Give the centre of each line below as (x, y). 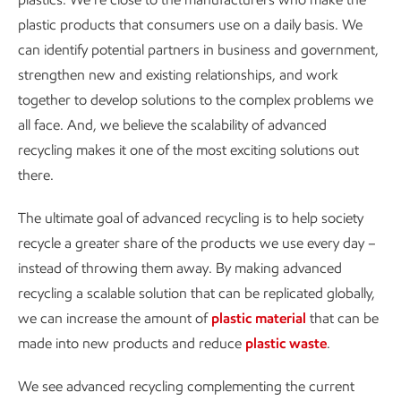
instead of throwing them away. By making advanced (180, 269)
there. (36, 175)
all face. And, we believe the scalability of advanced (172, 125)
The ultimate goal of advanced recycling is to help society (191, 218)
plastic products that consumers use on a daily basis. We (190, 25)
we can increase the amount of (115, 319)
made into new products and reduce (132, 344)
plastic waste (286, 344)
